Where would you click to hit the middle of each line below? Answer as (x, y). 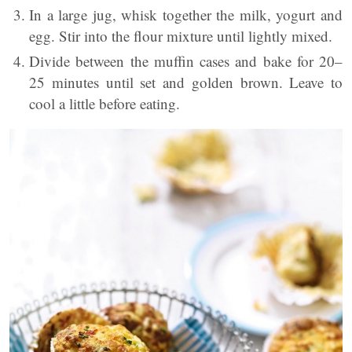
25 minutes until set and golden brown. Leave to (186, 82)
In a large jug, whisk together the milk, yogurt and (186, 14)
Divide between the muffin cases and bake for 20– (186, 60)
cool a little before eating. (104, 103)
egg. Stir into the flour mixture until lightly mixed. (181, 35)
